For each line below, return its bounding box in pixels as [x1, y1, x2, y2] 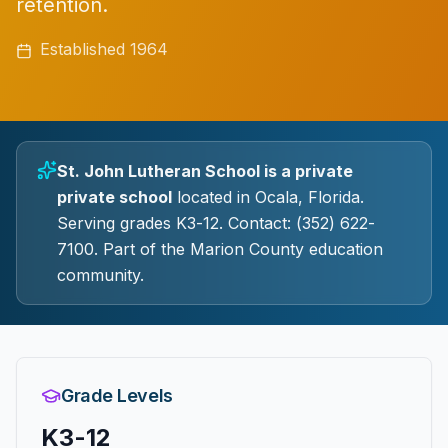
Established [40, 39, 130, 59]
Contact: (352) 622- [223, 213, 375, 233]
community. [57, 265, 144, 285]
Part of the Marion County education [98, 239, 383, 259]
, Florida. [298, 187, 364, 207]
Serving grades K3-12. [57, 213, 223, 233]
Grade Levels [61, 385, 173, 406]
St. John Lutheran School [57, 161, 260, 181]
